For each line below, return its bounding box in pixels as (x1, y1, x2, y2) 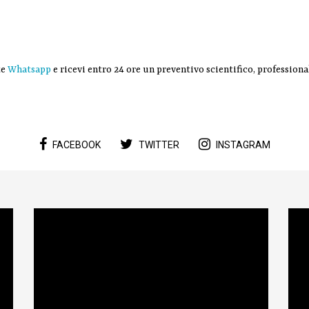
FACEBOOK (52, 139, 101, 151)
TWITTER (139, 139, 179, 151)
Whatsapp (8, 63, 51, 75)
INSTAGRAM (216, 139, 270, 151)
